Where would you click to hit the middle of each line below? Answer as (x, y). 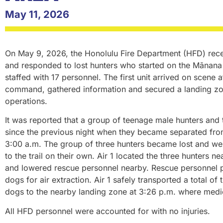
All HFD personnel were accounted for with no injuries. (108, 211)
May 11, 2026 (37, 14)
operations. (29, 101)
